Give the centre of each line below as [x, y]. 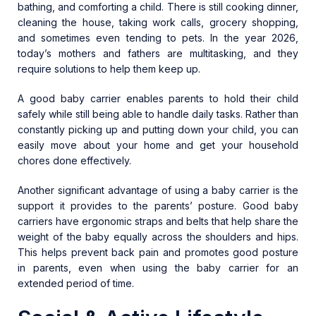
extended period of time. [76, 284]
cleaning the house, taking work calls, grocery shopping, [158, 23]
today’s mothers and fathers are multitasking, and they [158, 54]
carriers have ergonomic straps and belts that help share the [158, 221]
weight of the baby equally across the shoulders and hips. [158, 237]
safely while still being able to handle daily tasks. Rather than [158, 114]
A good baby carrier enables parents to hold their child [158, 99]
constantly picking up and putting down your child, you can [158, 130]
